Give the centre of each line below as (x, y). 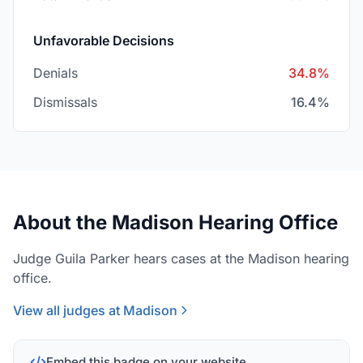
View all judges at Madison (95, 310)
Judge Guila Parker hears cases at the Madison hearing (181, 258)
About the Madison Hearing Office (175, 222)
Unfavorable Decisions (104, 41)
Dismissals (65, 102)
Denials (56, 73)
